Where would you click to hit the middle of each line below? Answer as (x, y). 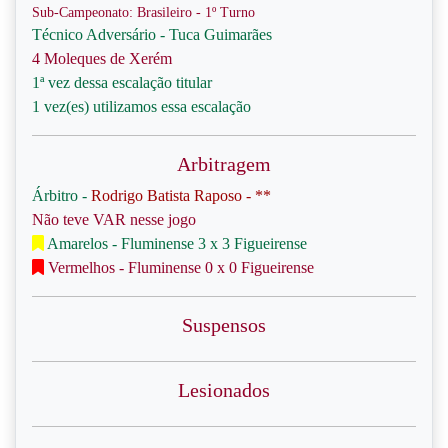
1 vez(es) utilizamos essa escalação (141, 106)
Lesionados (224, 390)
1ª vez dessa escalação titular (122, 82)
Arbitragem (224, 164)
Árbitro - (61, 195)
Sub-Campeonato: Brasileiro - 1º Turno (143, 12)
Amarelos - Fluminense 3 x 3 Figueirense (175, 243)
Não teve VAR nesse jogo (114, 219)
